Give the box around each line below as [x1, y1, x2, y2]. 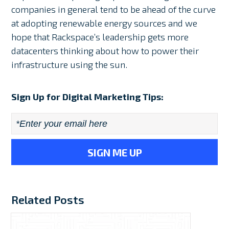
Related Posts [11, 192, 85, 206]
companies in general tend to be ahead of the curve [11, 4, 216, 15]
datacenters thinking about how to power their [11, 45, 199, 57]
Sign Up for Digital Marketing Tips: [11, 91, 164, 103]
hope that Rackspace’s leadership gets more [11, 31, 189, 43]
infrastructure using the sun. [11, 59, 128, 71]
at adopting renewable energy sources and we [11, 17, 198, 29]
